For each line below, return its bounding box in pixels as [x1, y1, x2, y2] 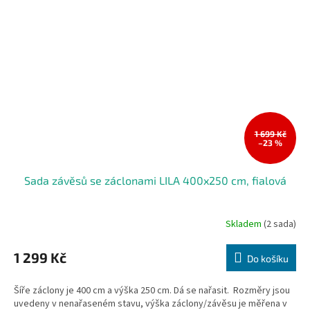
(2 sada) [264, 217, 296, 231]
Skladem [226, 217, 264, 231]
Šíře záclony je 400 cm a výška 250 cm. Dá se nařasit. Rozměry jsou [14, 284, 290, 298]
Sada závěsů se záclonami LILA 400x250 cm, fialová [24, 174, 286, 188]
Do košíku [247, 253, 289, 265]
